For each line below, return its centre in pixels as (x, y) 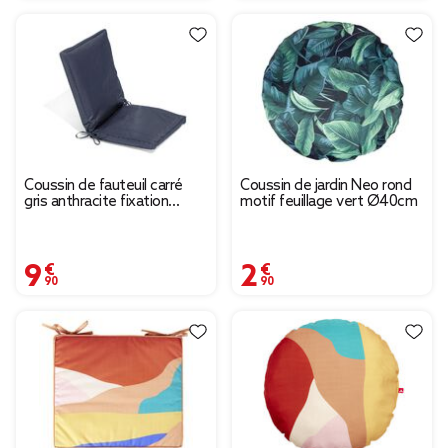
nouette (51, 218)
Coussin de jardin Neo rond (325, 186)
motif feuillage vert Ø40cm (328, 202)
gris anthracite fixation (96, 202)
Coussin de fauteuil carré (103, 186)
